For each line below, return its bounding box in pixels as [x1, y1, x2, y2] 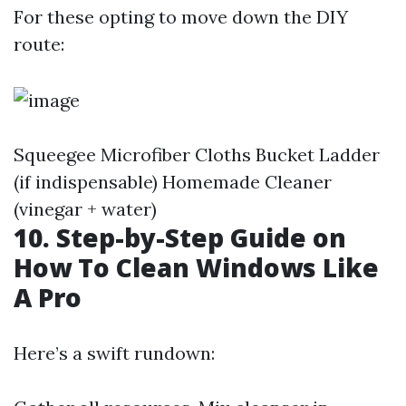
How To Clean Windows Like [14, 250, 379, 285]
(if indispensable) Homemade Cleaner [14, 170, 332, 193]
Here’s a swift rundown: [14, 342, 215, 364]
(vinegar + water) [14, 198, 157, 220]
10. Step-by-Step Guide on [14, 220, 346, 255]
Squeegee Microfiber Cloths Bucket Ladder [14, 143, 380, 166]
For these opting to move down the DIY [14, 5, 348, 28]
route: [14, 33, 64, 55]
